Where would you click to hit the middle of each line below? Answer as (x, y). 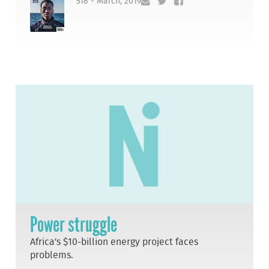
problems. (52, 255)
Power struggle (74, 224)
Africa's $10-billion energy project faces (114, 242)
